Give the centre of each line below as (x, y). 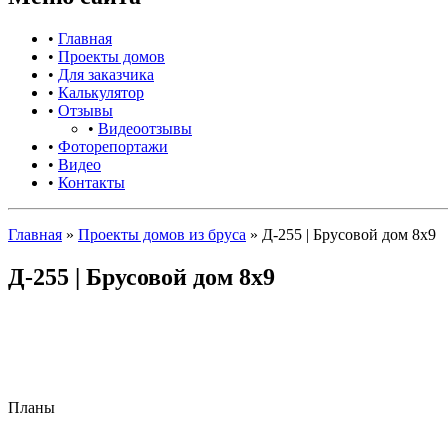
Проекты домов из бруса (162, 234)
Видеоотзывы (145, 128)
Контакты (91, 182)
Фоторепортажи (113, 146)
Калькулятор (101, 92)
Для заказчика (106, 74)
